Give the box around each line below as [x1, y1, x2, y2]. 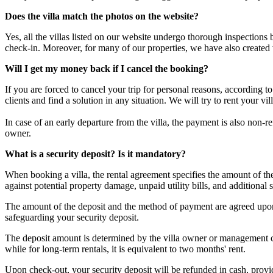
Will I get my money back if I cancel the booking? [5, 63, 208, 74]
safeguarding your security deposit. [5, 211, 139, 222]
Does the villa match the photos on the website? [5, 10, 199, 21]
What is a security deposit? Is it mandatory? [5, 148, 186, 159]
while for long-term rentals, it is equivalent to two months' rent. [5, 243, 246, 254]
